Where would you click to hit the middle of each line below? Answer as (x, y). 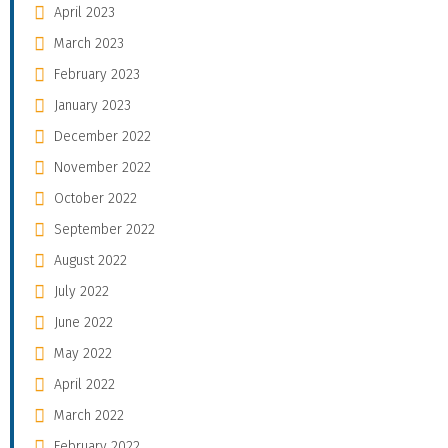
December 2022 (102, 137)
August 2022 (90, 261)
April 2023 (84, 13)
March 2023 (89, 44)
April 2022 (84, 385)
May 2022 (83, 354)
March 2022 (89, 416)
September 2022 (104, 230)
